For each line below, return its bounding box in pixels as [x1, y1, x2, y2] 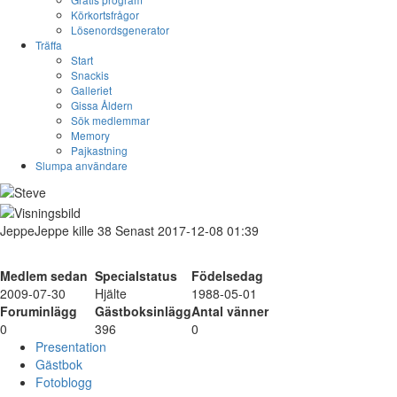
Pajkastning [71, 143, 128, 158]
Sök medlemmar [71, 113, 150, 128]
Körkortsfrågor [71, 7, 139, 22]
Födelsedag [191, 266, 263, 284]
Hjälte [95, 284, 127, 302]
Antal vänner [191, 301, 269, 320]
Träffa [35, 37, 62, 52]
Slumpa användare [35, 158, 128, 173]
